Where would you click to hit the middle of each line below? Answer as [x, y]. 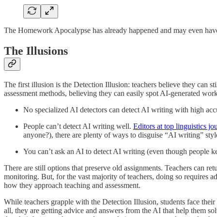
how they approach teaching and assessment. [72, 185]
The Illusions [36, 51]
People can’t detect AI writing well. [78, 126]
